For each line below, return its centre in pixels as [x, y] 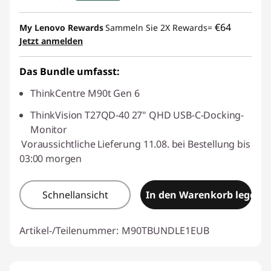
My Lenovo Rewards [61, 27]
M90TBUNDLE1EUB [165, 230]
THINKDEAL [103, 46]
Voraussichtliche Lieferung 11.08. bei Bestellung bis [136, 144]
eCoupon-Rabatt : [70, 17]
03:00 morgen [51, 158]
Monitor [49, 129]
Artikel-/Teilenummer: [69, 230]
